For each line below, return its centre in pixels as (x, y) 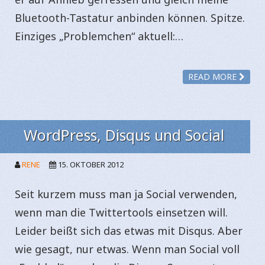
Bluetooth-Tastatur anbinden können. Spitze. (130, 17)
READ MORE (214, 77)
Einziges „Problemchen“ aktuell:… (99, 36)
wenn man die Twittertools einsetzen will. (121, 212)
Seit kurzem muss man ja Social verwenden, (126, 194)
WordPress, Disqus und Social (124, 135)
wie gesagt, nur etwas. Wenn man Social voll (127, 249)
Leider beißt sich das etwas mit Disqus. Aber (129, 231)
